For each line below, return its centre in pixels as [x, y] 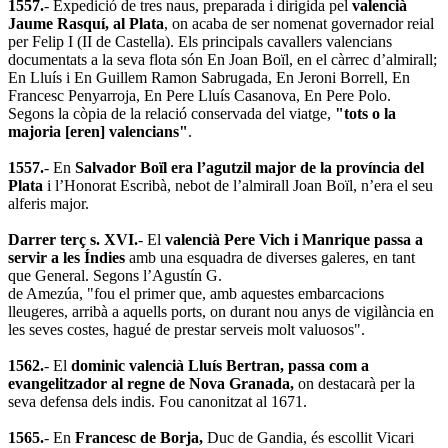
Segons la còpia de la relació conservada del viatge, [171, 113]
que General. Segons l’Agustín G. [115, 275]
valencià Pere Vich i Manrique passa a [294, 239]
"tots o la [365, 113]
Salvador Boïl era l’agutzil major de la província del [249, 167]
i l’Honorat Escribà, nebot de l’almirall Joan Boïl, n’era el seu [240, 185]
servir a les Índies [66, 257]
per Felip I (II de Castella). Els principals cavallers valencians [200, 41]
